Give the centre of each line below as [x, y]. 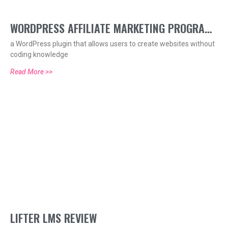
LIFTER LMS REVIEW [53, 218]
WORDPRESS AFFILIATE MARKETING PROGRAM [111, 28]
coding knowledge [39, 55]
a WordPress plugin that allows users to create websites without [112, 44]
